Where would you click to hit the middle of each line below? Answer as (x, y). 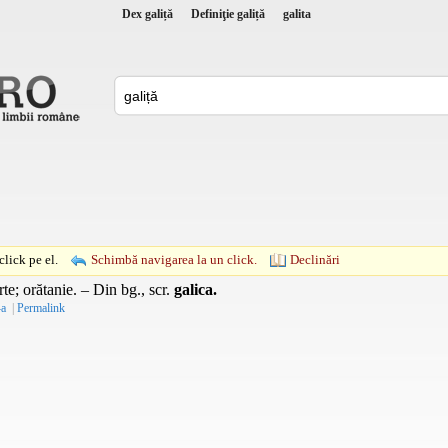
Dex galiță (147, 13)
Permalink (41, 307)
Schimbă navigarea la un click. (174, 259)
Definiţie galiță (228, 13)
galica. (195, 289)
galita (297, 13)
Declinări (315, 259)
